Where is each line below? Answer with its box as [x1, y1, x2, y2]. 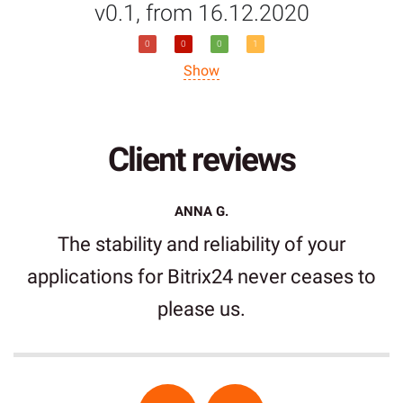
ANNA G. [175, 203, 228, 220]
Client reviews [108, 140, 295, 180]
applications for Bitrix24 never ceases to [27, 265, 376, 289]
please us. [157, 298, 246, 321]
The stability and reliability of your [58, 233, 345, 256]
